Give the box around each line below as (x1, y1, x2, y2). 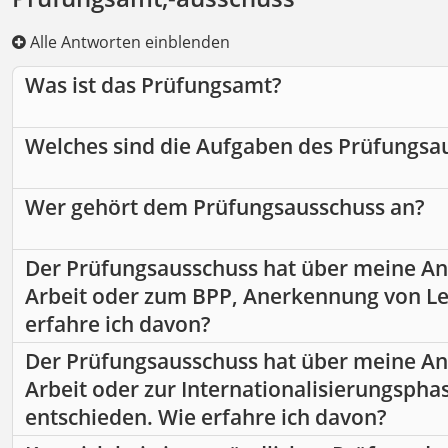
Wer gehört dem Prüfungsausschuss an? (25, 193, 425, 222)
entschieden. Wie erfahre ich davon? (25, 403, 387, 432)
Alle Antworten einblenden (26, 31, 230, 54)
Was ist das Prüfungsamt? (25, 71, 282, 100)
